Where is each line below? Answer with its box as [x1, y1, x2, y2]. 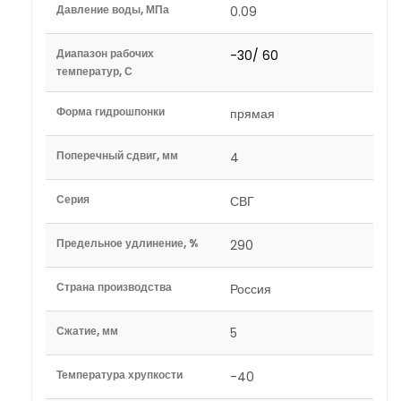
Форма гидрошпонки [56, 104, 165, 119]
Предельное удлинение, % [56, 235, 198, 251]
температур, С [56, 64, 132, 79]
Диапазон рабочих [56, 46, 154, 61]
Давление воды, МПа [56, 2, 169, 17]
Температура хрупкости [56, 367, 183, 382]
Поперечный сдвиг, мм [56, 148, 178, 163]
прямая [230, 105, 275, 123]
